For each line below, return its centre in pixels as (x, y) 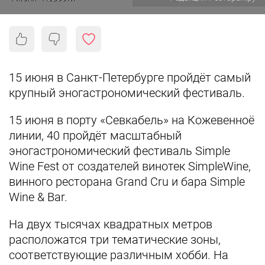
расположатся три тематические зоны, (115, 240)
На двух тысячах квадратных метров (111, 224)
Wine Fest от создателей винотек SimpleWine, (130, 166)
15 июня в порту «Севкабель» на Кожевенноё (132, 120)
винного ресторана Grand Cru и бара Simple (127, 182)
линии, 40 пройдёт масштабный (95, 135)
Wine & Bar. (38, 197)
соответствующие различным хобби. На (119, 255)
